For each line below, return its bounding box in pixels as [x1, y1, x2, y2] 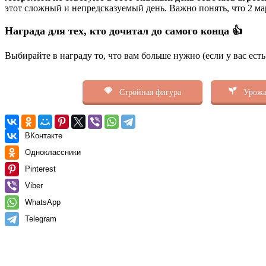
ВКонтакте [25, 131, 62, 140]
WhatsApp [25, 197, 61, 207]
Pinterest [25, 164, 56, 173]
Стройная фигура [116, 87, 181, 97]
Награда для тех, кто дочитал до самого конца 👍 [5, 25, 243, 37]
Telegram [25, 214, 56, 223]
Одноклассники [25, 147, 81, 157]
